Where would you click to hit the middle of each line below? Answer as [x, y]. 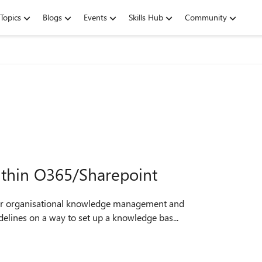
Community [206, 17]
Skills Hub [146, 17]
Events [95, 17]
